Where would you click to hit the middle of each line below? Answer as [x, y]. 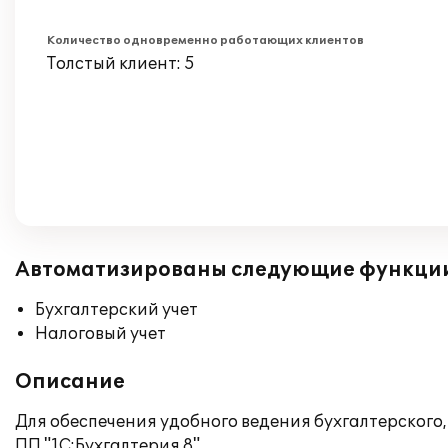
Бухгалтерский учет [116, 310]
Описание [70, 382]
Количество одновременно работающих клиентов [205, 40]
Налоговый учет [100, 334]
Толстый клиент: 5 [121, 64]
